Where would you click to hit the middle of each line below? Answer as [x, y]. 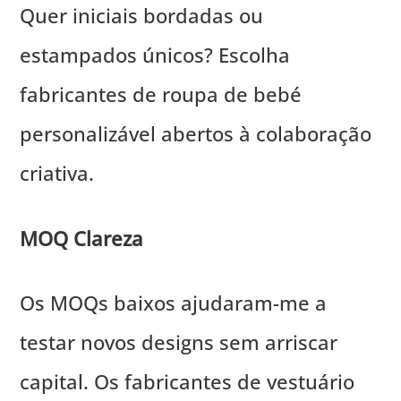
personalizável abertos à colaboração [196, 134]
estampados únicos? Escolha [155, 55]
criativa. [57, 173]
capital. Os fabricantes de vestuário [188, 382]
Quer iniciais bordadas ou [142, 16]
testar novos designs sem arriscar [179, 342]
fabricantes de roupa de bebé [161, 94]
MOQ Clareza [82, 238]
